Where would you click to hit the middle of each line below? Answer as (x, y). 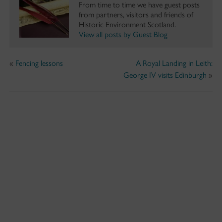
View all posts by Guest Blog (123, 34)
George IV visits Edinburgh (165, 75)
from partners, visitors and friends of (136, 14)
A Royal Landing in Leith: (174, 63)
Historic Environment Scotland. (127, 24)
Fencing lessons (39, 63)
